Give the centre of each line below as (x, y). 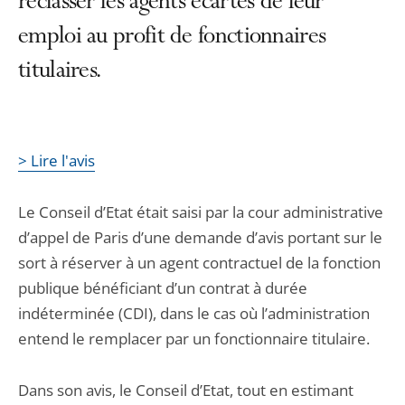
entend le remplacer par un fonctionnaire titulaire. (194, 339)
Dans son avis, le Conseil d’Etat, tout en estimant (186, 390)
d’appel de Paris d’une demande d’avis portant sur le (200, 237)
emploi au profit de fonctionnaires (172, 38)
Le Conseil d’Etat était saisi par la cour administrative (201, 212)
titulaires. (60, 72)
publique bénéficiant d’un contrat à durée (163, 288)
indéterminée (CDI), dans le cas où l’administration (194, 313)
